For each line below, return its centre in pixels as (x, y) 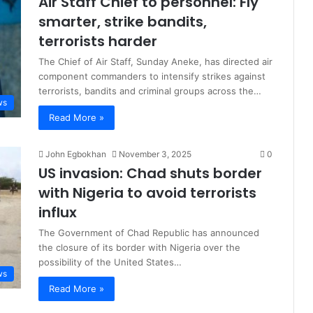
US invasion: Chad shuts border (150, 173)
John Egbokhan (76, 154)
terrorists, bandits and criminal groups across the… (150, 91)
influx (58, 212)
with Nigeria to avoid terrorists (147, 193)
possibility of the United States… (110, 262)
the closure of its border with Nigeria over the (139, 247)
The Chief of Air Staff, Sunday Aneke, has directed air (155, 61)
